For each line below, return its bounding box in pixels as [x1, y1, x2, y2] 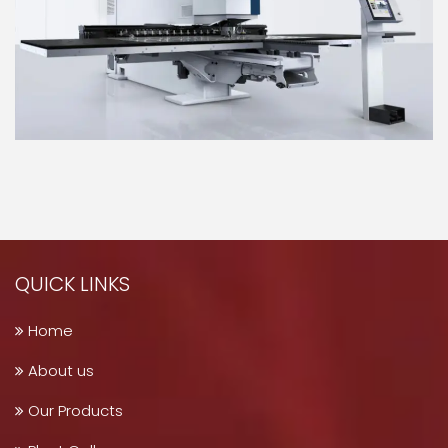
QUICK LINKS [15, 269, 130, 298]
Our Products [24, 399, 123, 421]
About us [24, 359, 94, 381]
